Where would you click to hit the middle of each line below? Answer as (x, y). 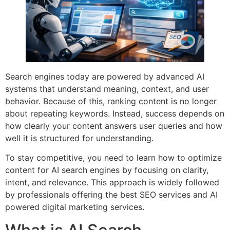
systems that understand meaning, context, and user (107, 89)
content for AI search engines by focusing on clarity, (107, 170)
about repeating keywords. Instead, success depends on (115, 113)
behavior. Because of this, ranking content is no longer (111, 101)
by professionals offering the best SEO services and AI (111, 195)
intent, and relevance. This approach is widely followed (112, 183)
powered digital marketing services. (75, 207)
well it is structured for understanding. (79, 138)
